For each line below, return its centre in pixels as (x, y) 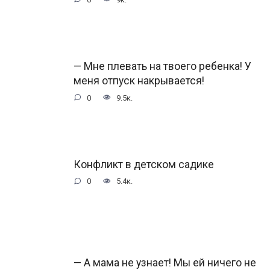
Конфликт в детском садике (144, 164)
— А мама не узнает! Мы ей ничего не (165, 262)
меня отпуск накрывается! (139, 80)
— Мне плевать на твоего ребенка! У (162, 66)
